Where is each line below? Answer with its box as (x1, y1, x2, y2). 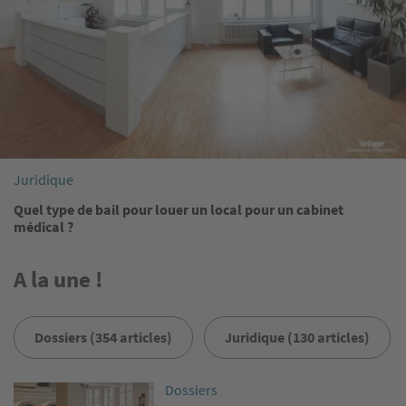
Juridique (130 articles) (225, 327, 370, 346)
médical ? (14, 217, 73, 237)
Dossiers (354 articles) (34, 327, 172, 346)
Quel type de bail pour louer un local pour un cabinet (14, 200, 343, 219)
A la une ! (14, 265, 103, 295)
